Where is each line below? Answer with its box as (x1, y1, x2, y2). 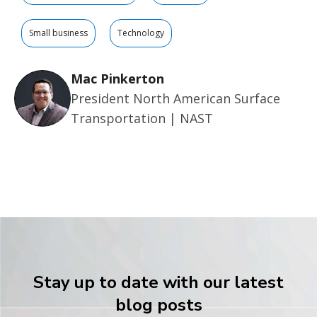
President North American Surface (71, 90, 280, 108)
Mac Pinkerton (71, 70, 164, 88)
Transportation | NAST (71, 110, 213, 127)
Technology (117, 27, 164, 40)
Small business (29, 27, 88, 40)
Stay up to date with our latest (33, 271, 284, 294)
